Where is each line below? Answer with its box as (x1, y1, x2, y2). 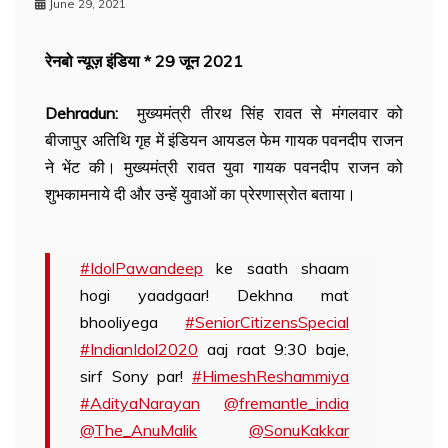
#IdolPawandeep (80, 258, 203, 278)
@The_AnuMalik (80, 420, 197, 440)
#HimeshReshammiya (192, 366, 349, 386)
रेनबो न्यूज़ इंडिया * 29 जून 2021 (45, 51, 243, 71)
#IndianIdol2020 (80, 339, 198, 359)
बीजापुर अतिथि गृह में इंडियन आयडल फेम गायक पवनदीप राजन (45, 130, 403, 150)
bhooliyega (80, 312, 185, 332)
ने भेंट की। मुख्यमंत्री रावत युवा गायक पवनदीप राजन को (45, 157, 403, 177)
